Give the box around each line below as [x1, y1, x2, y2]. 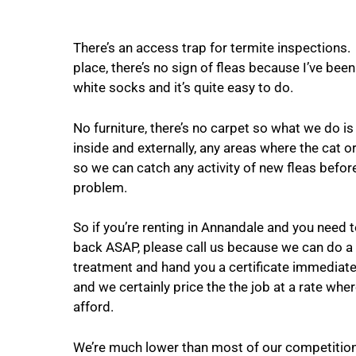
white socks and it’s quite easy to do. [73, 79, 293, 95]
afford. [73, 299, 114, 315]
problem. [73, 179, 127, 195]
